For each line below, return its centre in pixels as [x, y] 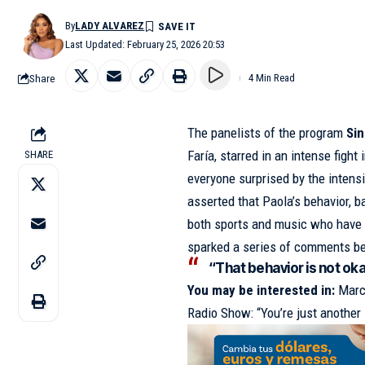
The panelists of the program [267, 133]
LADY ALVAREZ [110, 26]
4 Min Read [272, 78]
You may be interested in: [262, 290]
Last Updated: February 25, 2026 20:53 [145, 44]
